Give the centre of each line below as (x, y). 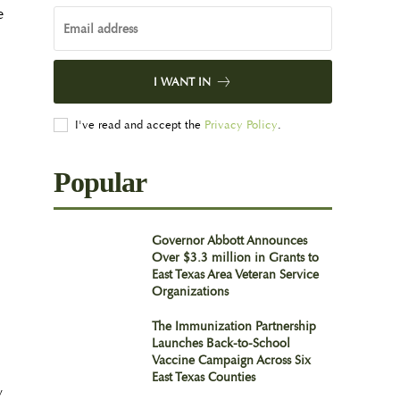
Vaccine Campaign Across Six (231, 360)
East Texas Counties (203, 377)
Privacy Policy (242, 125)
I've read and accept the (140, 125)
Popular (100, 182)
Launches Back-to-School (221, 343)
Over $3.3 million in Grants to (235, 257)
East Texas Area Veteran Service (235, 274)
